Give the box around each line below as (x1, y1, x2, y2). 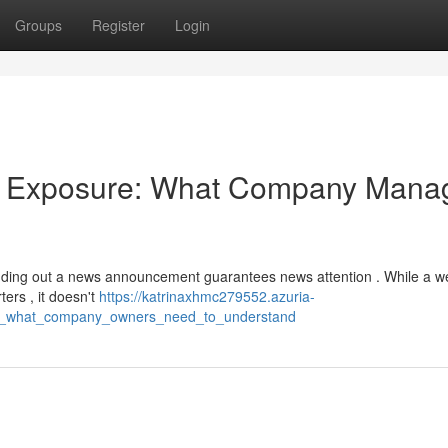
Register (92, 15, 145, 35)
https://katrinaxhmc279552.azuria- (99, 286, 315, 306)
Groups (15, 15, 62, 35)
